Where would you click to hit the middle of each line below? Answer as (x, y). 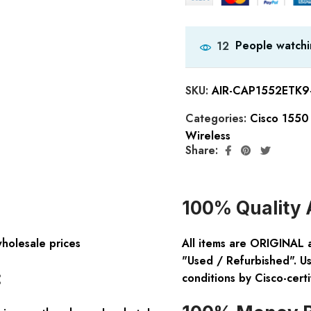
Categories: (217, 118)
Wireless (208, 135)
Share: (201, 151)
